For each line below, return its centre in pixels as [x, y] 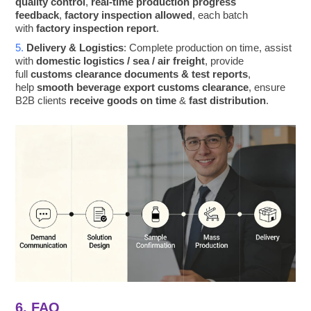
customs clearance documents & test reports [140, 74]
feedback [37, 15]
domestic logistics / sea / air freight [121, 60]
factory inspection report [96, 28]
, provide [225, 60]
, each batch [220, 15]
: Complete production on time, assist [208, 47]
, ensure [267, 87]
